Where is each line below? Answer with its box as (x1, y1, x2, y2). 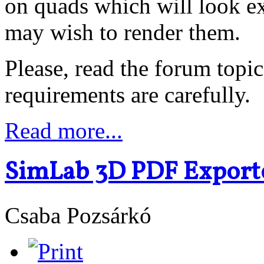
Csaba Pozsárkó (5, 203, 151, 229)
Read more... (5, 117, 123, 143)
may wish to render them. (5, 19, 240, 45)
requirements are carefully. (5, 81, 250, 107)
